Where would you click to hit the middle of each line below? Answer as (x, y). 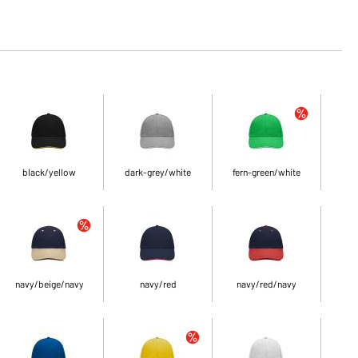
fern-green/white (267, 172)
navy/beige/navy (49, 284)
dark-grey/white (158, 172)
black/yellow (50, 172)
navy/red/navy (267, 284)
